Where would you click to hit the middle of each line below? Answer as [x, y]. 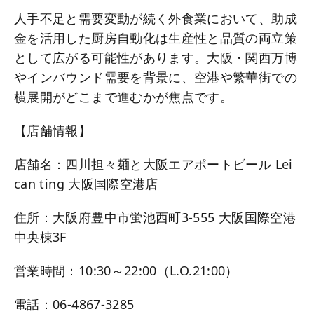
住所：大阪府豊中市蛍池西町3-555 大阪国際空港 [155, 217]
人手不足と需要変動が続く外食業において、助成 [156, 18]
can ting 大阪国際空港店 [86, 183]
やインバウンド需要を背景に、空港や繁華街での [156, 77]
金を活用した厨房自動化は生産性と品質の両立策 [156, 37]
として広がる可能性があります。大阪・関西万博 [156, 57]
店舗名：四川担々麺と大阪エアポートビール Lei [153, 164]
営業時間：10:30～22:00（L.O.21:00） [126, 270]
